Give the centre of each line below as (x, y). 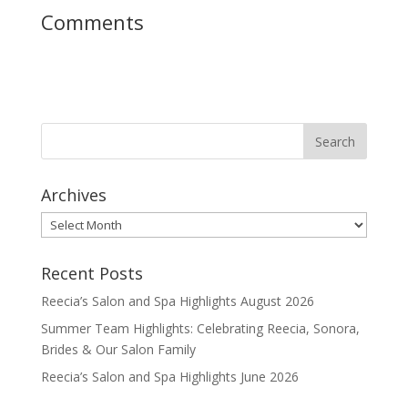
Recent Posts (92, 273)
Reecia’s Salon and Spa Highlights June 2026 (169, 377)
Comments (92, 22)
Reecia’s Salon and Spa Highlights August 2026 (177, 301)
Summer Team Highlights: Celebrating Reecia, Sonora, (200, 328)
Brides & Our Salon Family (118, 349)
